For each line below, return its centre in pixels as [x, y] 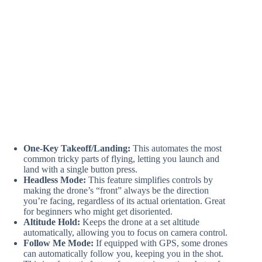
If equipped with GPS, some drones [161, 243]
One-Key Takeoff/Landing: [77, 149]
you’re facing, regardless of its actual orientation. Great [124, 201]
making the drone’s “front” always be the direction [116, 191]
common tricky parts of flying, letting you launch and [121, 159]
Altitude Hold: [52, 222]
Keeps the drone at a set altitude [140, 222]
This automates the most [176, 149]
